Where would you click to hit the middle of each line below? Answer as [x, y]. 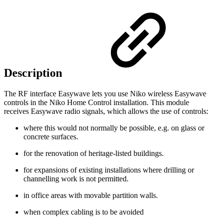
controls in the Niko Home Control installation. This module [97, 102]
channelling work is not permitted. [76, 178]
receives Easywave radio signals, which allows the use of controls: [106, 111]
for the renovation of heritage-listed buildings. [94, 153]
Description [34, 73]
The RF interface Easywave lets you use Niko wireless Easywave [105, 93]
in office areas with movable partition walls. [91, 195]
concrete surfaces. [51, 136]
